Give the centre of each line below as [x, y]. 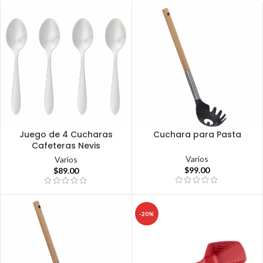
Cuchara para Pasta [197, 134]
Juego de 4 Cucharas [66, 134]
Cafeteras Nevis [66, 145]
